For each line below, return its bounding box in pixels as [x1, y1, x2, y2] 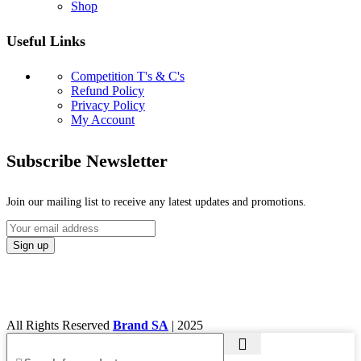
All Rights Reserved [6, 317, 113, 332]
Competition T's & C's [71, 69, 185, 83]
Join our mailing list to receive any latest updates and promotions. [6, 195, 306, 208]
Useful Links [6, 33, 85, 50]
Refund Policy [71, 84, 144, 98]
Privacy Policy [71, 98, 145, 112]
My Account [71, 113, 135, 127]
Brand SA [113, 317, 168, 332]
